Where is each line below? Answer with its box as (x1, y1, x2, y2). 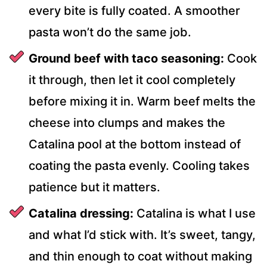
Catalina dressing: (29, 206, 133, 221)
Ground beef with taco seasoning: (29, 51, 224, 66)
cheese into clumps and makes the (29, 116, 225, 131)
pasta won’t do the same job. (29, 25, 191, 40)
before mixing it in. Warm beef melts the (29, 94, 256, 109)
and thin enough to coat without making (29, 249, 252, 264)
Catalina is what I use (133, 206, 256, 221)
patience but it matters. (29, 180, 160, 195)
